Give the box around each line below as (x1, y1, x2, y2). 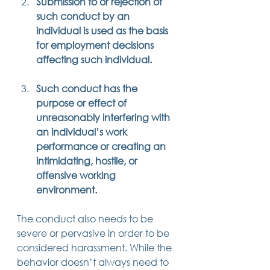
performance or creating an (36, 139, 168, 152)
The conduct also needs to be (17, 212, 155, 225)
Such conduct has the (36, 81, 140, 95)
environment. (36, 183, 97, 196)
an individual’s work (36, 125, 130, 138)
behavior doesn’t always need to (17, 255, 171, 268)
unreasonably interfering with (36, 110, 172, 124)
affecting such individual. (36, 52, 152, 66)
